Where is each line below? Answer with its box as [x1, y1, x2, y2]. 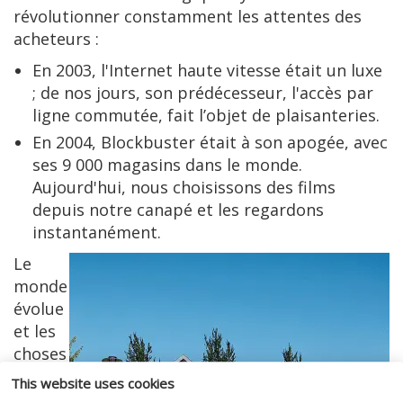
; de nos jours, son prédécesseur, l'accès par [32, 81, 373, 103]
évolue [13, 297, 64, 319]
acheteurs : [13, 27, 99, 49]
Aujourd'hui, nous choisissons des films [32, 175, 336, 198]
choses [13, 342, 67, 364]
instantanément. [32, 220, 161, 243]
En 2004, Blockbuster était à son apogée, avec [32, 130, 388, 153]
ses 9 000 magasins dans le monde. [32, 153, 302, 175]
